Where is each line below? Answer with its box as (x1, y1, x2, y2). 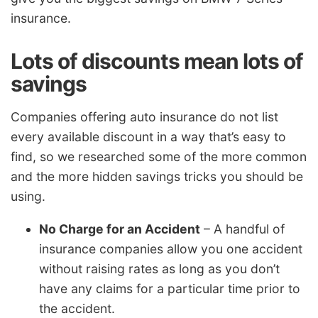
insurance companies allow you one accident (39, 241, 302, 256)
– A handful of (200, 221, 285, 236)
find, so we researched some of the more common (11, 149, 307, 165)
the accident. (39, 300, 115, 316)
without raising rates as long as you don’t (39, 261, 280, 276)
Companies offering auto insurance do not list (11, 109, 278, 125)
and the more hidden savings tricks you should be (11, 169, 303, 185)
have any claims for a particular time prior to (39, 280, 300, 296)
